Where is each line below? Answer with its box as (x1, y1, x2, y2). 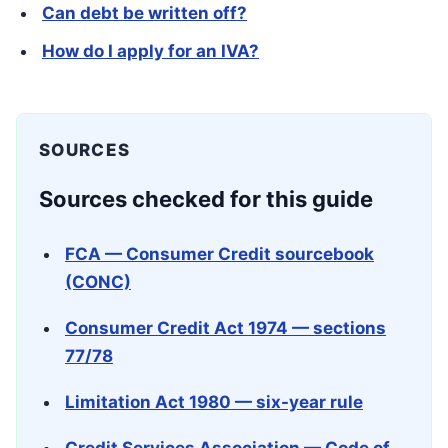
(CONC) (65, 272, 131, 292)
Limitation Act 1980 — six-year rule (65, 392, 363, 412)
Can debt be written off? (42, 3, 247, 23)
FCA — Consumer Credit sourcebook (65, 244, 374, 264)
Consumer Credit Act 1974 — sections (65, 318, 386, 338)
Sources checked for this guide (39, 186, 373, 212)
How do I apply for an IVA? (42, 41, 259, 61)
